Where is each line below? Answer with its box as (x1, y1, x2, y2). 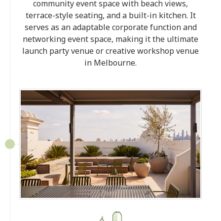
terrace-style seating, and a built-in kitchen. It (25, 9, 196, 21)
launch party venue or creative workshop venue (22, 45, 199, 56)
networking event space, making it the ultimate (23, 33, 198, 44)
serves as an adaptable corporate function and (24, 21, 197, 33)
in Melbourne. (84, 57, 137, 68)
